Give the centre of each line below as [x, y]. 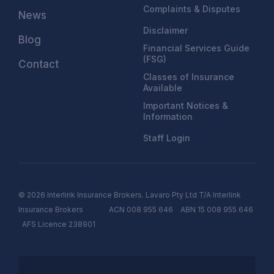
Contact [39, 64]
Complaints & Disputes [192, 9]
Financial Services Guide [196, 48]
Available [163, 88]
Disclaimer [165, 30]
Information [168, 117]
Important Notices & [186, 106]
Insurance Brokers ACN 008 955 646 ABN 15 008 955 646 [137, 209]
